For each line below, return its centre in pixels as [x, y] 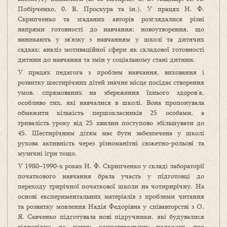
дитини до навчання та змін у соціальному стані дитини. [106, 60]
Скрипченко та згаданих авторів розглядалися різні [111, 19]
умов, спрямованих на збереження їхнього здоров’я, [111, 92]
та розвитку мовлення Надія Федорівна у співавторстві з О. [111, 206]
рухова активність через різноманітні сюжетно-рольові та [111, 143]
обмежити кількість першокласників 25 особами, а [111, 113]
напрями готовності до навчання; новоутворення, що [111, 29]
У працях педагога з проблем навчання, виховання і [111, 72]
